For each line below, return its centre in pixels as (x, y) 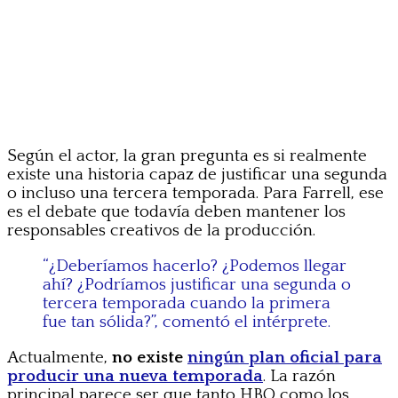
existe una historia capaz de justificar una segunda (197, 174)
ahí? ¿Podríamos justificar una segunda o (197, 284)
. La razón (299, 376)
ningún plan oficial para (285, 357)
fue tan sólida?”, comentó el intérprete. (187, 322)
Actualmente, (60, 357)
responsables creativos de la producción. (161, 230)
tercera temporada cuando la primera (187, 303)
